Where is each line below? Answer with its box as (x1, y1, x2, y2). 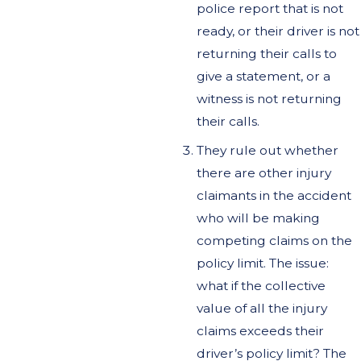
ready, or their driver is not (196, 23, 359, 39)
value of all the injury (196, 300, 327, 316)
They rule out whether (196, 142, 338, 158)
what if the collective (196, 277, 326, 293)
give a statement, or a (196, 68, 330, 85)
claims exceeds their (196, 322, 324, 338)
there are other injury (196, 164, 331, 180)
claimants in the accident (196, 187, 351, 203)
